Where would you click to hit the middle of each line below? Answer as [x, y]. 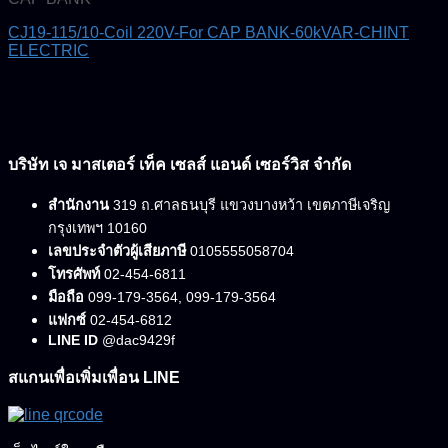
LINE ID [73, 339]
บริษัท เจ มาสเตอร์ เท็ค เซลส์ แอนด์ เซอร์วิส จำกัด [179, 164]
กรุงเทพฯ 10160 [97, 227]
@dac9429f [136, 339]
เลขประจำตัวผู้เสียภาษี [117, 250]
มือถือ [66, 296]
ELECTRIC [48, 50]
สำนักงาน [78, 204]
